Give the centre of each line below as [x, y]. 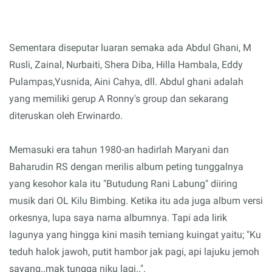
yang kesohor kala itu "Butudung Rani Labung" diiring [123, 183]
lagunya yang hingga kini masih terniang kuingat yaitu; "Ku [135, 234]
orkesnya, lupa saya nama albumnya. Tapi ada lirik [118, 217]
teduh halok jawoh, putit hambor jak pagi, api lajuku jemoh [134, 251]
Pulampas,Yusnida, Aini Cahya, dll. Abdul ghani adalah [126, 81]
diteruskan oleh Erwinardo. [66, 115]
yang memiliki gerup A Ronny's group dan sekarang [119, 98]
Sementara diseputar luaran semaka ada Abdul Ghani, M [130, 47]
